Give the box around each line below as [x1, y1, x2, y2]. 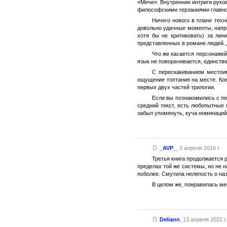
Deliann [159, 216, 180, 222]
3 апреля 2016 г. [179, 144, 220, 151]
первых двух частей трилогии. [137, 84, 215, 90]
